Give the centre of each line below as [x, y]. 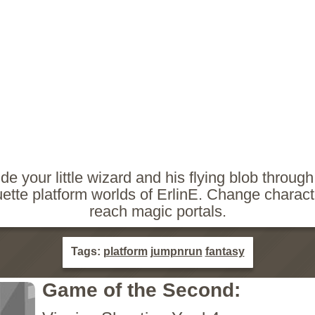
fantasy [225, 251]
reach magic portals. [157, 211]
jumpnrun [176, 251]
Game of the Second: [141, 290]
